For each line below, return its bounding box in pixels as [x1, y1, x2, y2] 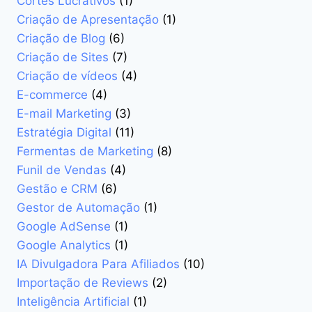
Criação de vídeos [17, 69, 118, 84]
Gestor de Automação [17, 201, 140, 215]
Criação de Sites [17, 50, 109, 65]
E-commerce [17, 88, 88, 102]
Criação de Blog [17, 31, 105, 46]
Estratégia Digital [17, 125, 111, 140]
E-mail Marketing [17, 107, 111, 121]
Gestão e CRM [17, 182, 97, 196]
